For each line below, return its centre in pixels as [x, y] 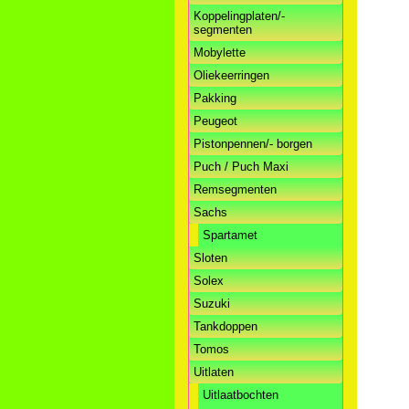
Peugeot [215, 121]
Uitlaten [214, 372]
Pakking [215, 99]
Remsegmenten [235, 190]
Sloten [210, 258]
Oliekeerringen [231, 76]
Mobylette [220, 53]
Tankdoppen [225, 327]
